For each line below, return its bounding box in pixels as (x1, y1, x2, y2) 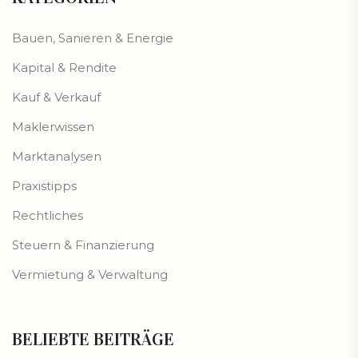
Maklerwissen (12, 119, 94, 135)
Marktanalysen (12, 149, 101, 165)
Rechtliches (12, 208, 83, 224)
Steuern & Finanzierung (12, 237, 154, 253)
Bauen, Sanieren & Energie (12, 30, 173, 46)
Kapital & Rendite (12, 60, 117, 76)
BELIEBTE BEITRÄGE (12, 328, 174, 351)
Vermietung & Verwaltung (12, 267, 168, 283)
